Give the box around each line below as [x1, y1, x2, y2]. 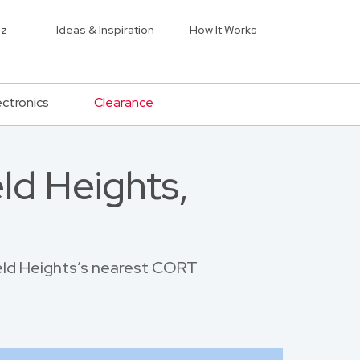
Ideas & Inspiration [56, 22, 154, 37]
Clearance [94, 94, 153, 111]
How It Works [190, 22, 257, 37]
